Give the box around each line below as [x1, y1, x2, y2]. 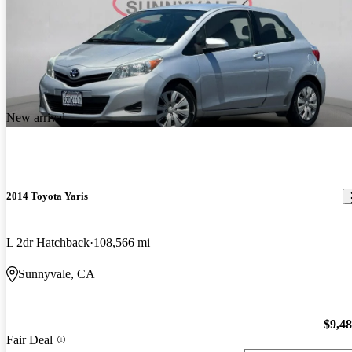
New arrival [6, 111, 65, 125]
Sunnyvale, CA [18, 267, 95, 281]
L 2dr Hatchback [6, 236, 90, 250]
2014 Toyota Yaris [6, 190, 88, 203]
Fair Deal [6, 332, 53, 346]
